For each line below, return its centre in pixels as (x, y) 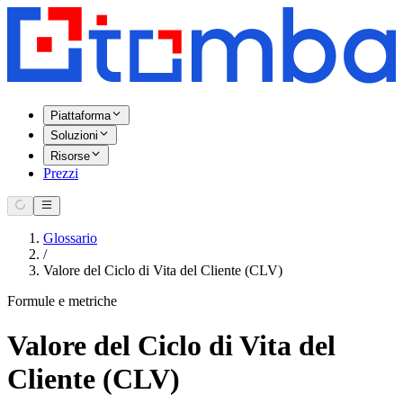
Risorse (70, 156)
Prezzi (61, 173)
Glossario (70, 238)
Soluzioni (74, 136)
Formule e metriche (62, 301)
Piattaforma (81, 116)
